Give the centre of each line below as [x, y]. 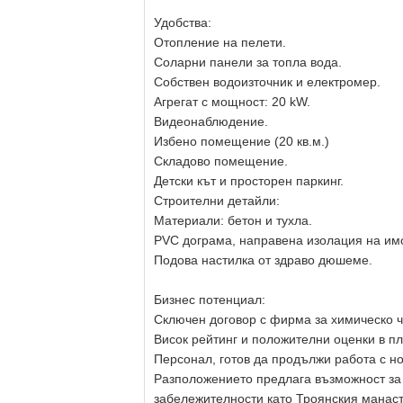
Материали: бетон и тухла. [233, 220]
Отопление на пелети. [220, 42]
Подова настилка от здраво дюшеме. [263, 260]
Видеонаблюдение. [211, 121]
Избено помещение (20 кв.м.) [242, 141]
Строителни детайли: [217, 201]
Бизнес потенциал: [210, 300]
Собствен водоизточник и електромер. [267, 82]
